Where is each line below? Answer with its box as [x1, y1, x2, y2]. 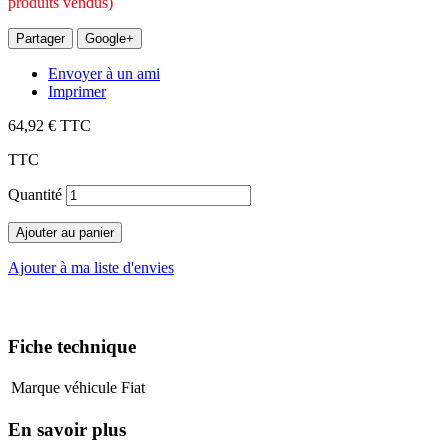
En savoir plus [8, 419, 126, 441]
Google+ [85, 30, 134, 46]
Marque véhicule [11, 379, 117, 397]
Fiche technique [8, 335, 136, 357]
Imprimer [48, 82, 106, 100]
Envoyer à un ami [48, 64, 160, 82]
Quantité [8, 185, 62, 203]
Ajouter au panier [16, 224, 114, 240]
